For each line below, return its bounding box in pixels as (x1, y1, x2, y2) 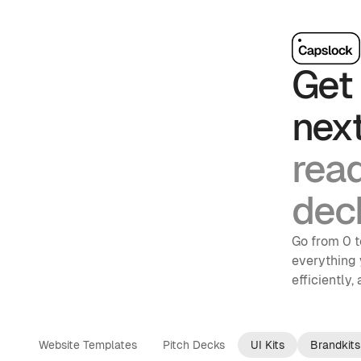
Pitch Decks (163, 338, 225, 351)
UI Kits (251, 338, 284, 351)
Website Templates (39, 338, 137, 351)
